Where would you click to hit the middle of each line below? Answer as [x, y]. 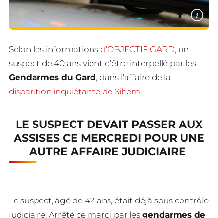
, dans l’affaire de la [133, 77]
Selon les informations [54, 49]
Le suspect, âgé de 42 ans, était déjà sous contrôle [109, 200]
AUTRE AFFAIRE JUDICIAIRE [109, 152]
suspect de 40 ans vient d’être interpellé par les [102, 63]
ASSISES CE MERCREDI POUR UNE [109, 138]
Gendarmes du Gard [52, 77]
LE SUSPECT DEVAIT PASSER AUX [109, 125]
